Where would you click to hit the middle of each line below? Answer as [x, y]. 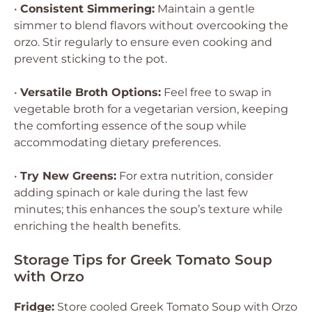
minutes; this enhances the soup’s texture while [148, 209]
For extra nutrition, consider [195, 176]
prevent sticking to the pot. [91, 59]
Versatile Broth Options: [91, 92]
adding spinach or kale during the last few [131, 193]
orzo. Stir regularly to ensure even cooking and [143, 42]
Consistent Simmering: [87, 9]
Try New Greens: [68, 176]
